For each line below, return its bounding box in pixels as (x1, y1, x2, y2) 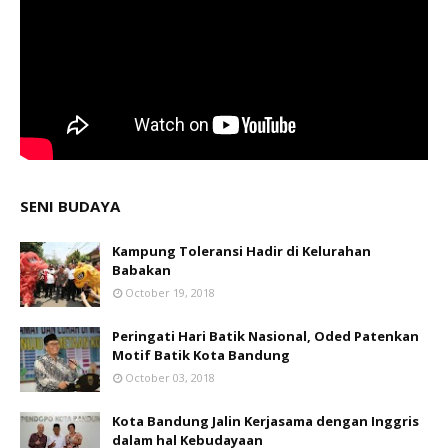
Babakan (112, 261, 171, 280)
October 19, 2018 (125, 285, 215, 301)
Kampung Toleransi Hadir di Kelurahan (112, 242, 371, 261)
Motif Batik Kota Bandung (112, 346, 290, 365)
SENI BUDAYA (20, 196, 120, 217)
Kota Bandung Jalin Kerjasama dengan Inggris (112, 412, 419, 431)
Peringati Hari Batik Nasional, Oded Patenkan (112, 327, 419, 346)
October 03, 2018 (125, 370, 215, 386)
